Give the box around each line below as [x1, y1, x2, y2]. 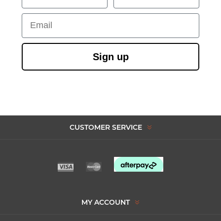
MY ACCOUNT [81, 198, 130, 207]
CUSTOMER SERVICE [69, 123, 142, 132]
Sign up [92, 51, 129, 62]
